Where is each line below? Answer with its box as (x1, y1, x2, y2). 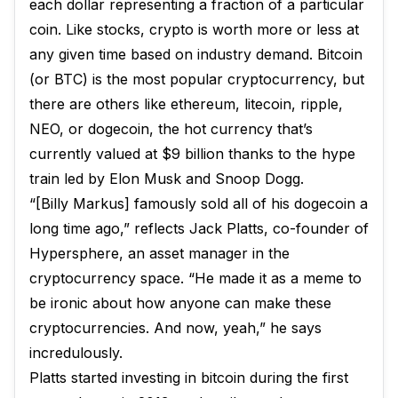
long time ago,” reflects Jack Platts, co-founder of (29, 219, 369, 237)
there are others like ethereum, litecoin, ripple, (29, 95, 343, 113)
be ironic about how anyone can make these (29, 294, 331, 312)
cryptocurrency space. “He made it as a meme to (29, 269, 362, 287)
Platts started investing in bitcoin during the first (29, 369, 348, 386)
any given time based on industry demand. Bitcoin (29, 45, 362, 63)
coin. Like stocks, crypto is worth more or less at (29, 20, 359, 38)
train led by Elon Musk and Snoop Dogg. (29, 170, 304, 187)
